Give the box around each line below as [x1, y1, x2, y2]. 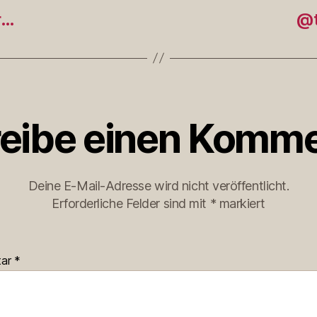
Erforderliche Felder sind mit [51, 195, 210, 211]
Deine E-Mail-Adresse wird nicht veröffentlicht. [28, 178, 289, 193]
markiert [216, 195, 266, 211]
